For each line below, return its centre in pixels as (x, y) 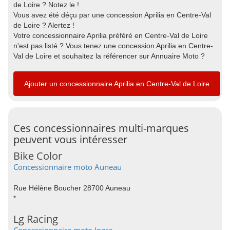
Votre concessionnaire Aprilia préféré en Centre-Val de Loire (111, 35)
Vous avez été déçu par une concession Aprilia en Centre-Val (112, 15)
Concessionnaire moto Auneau (68, 167)
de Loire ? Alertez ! (44, 25)
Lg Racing (36, 219)
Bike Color (38, 156)
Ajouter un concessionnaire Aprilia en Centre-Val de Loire (117, 84)
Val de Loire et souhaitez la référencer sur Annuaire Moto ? (109, 56)
